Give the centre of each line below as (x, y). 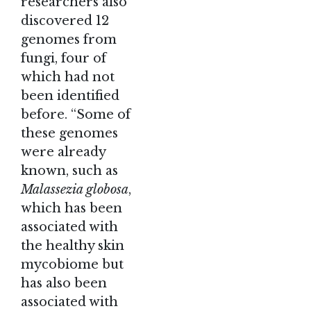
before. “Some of (76, 115)
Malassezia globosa (75, 190)
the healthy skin (73, 246)
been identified (70, 96)
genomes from (69, 40)
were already (63, 152)
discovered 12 (65, 21)
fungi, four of (64, 59)
